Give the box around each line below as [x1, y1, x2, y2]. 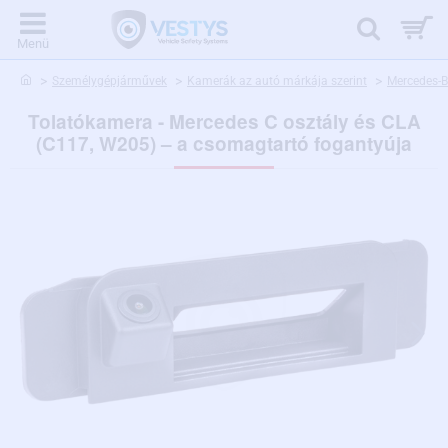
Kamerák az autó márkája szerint [187, 74, 367, 88]
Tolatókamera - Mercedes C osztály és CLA [27, 108, 421, 135]
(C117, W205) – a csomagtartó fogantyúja [36, 130, 412, 157]
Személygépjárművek [52, 74, 167, 88]
